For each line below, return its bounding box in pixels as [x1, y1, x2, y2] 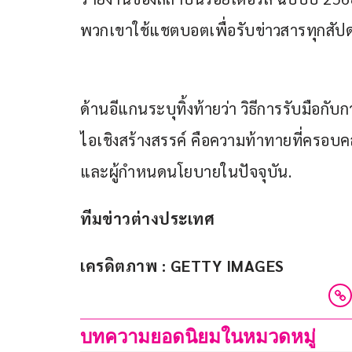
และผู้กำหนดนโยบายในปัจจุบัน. [80, 161, 291, 182]
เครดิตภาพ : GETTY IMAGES [80, 255, 284, 277]
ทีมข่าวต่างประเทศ [80, 208, 214, 229]
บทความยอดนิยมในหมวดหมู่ [80, 326, 316, 348]
